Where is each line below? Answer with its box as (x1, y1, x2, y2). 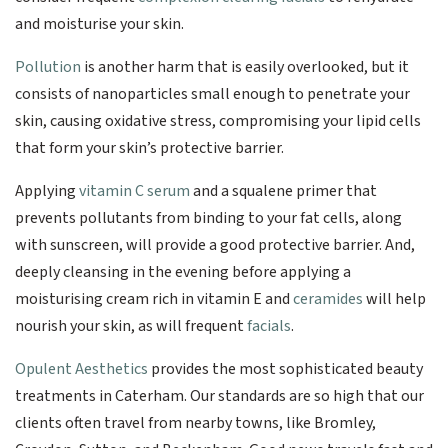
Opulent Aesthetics (15, 357, 148, 380)
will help (363, 287, 426, 310)
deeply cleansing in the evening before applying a (15, 260, 351, 283)
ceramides (293, 287, 363, 310)
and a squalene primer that (190, 179, 377, 202)
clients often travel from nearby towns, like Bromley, (15, 411, 376, 434)
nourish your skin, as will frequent (15, 314, 247, 337)
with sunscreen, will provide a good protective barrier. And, (15, 233, 415, 256)
